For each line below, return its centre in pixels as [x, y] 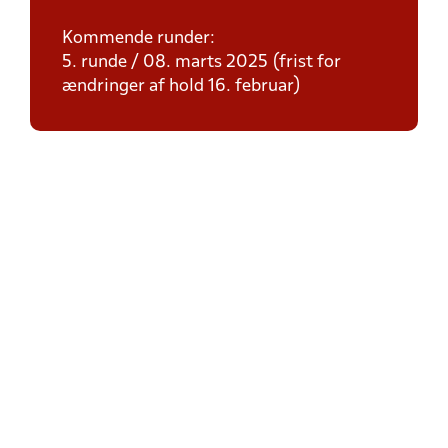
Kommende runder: [138, 38]
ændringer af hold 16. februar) [181, 86]
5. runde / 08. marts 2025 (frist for [201, 62]
